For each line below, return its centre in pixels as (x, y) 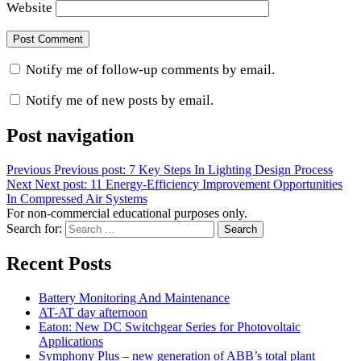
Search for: (34, 228)
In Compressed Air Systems (77, 198)
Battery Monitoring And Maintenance (134, 298)
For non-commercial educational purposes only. (127, 213)
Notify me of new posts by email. (120, 100)
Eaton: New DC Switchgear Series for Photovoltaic (170, 327)
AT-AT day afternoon (93, 313)
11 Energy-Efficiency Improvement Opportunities (216, 184)
